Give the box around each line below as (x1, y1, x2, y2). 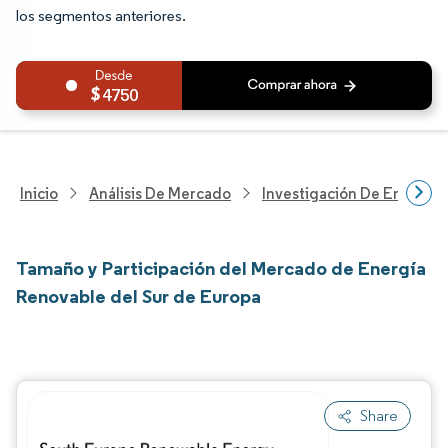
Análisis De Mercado (89, 183, 231, 203)
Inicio (20, 183, 58, 203)
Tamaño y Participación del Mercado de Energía (16, 256, 426, 280)
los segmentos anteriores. (16, 6, 186, 25)
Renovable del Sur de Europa (16, 284, 261, 308)
